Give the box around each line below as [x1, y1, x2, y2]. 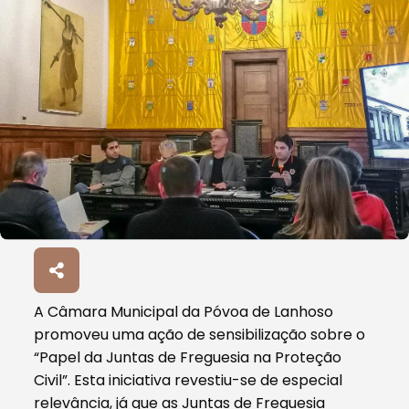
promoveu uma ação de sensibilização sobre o [34, 323, 366, 345]
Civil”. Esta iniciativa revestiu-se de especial [34, 369, 343, 391]
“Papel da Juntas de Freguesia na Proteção [34, 346, 342, 368]
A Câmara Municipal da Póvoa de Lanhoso [34, 300, 334, 322]
